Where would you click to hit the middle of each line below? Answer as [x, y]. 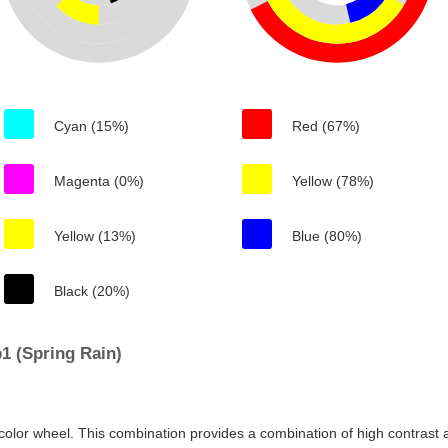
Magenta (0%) [99, 181]
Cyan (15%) [91, 126]
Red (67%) [326, 126]
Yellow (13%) [95, 236]
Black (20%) [92, 291]
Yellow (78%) [333, 181]
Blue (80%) [327, 236]
